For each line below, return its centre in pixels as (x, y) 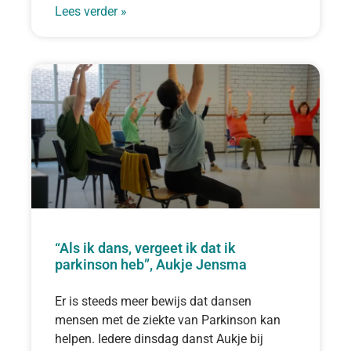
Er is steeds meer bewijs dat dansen (153, 301)
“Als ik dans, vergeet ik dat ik (145, 248)
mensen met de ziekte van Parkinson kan (168, 320)
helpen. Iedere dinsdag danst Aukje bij (159, 338)
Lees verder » (91, 11)
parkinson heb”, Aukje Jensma (151, 264)
